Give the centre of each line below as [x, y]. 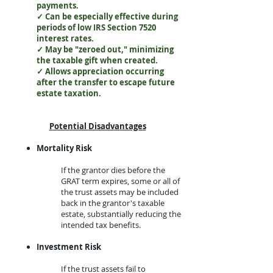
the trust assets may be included [120, 192]
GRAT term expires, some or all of [120, 181]
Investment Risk [69, 247]
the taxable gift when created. [97, 60]
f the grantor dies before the [114, 170]
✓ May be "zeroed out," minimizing [105, 49]
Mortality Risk [64, 148]
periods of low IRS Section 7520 [96, 27]
